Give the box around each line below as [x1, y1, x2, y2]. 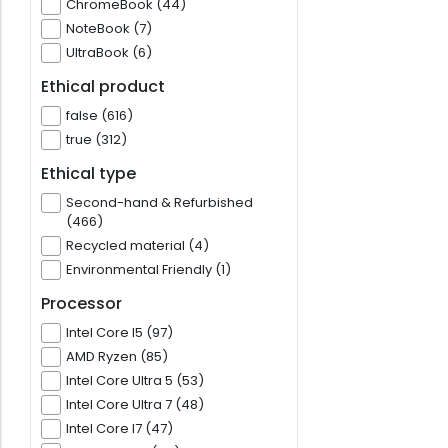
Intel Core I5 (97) [66, 323, 173, 343]
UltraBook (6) [66, 43, 152, 63]
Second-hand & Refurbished [66, 193, 253, 213]
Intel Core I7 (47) [66, 419, 173, 439]
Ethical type [41, 162, 136, 186]
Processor [41, 292, 122, 316]
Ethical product [41, 75, 165, 99]
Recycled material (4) [66, 236, 209, 256]
